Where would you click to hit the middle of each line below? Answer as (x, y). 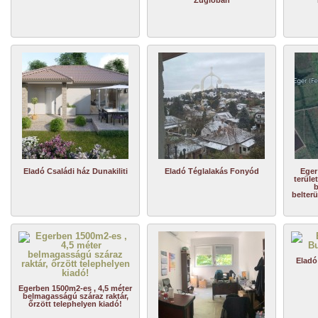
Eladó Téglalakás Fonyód (212, 171)
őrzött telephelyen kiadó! (75, 304)
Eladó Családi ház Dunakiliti (75, 171)
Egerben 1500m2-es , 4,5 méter (75, 288)
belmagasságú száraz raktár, (75, 296)
